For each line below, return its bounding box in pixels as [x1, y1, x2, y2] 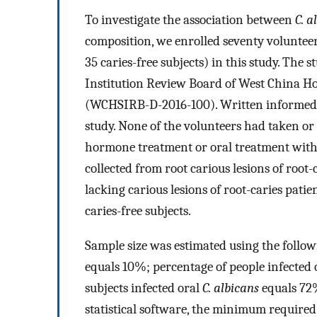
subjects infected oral [85, 280, 202, 296]
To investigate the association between [85, 12, 295, 28]
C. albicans [202, 280, 259, 296]
